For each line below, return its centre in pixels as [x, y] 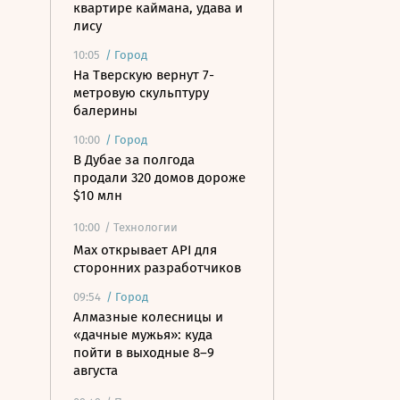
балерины [105, 111]
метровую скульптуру [141, 93]
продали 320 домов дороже [159, 178]
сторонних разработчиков [157, 268]
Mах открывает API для [145, 250]
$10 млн [98, 196]
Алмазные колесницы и [148, 317]
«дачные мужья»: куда [143, 335]
